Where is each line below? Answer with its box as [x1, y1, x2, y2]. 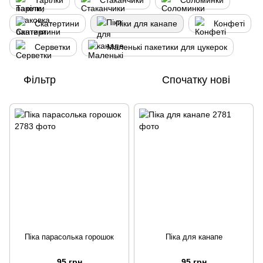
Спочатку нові [162, 74, 230, 86]
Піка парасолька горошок [25, 232, 114, 241]
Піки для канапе [116, 19, 177, 28]
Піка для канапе [165, 232, 222, 241]
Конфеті [214, 19, 245, 28]
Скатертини [35, 19, 79, 28]
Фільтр [23, 74, 56, 86]
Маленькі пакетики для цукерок [107, 42, 227, 52]
